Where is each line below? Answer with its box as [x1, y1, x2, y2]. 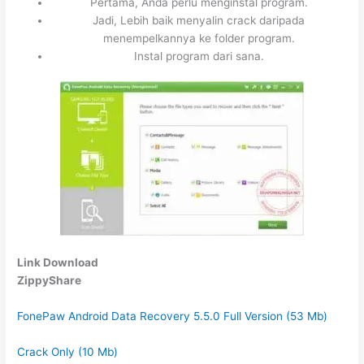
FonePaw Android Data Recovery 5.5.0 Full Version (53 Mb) [17, 310, 328, 323]
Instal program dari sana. [133, 49, 264, 63]
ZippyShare [17, 274, 82, 288]
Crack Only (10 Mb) [17, 344, 119, 358]
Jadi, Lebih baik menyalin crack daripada [93, 13, 305, 27]
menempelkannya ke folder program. [102, 31, 295, 45]
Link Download [17, 256, 99, 270]
